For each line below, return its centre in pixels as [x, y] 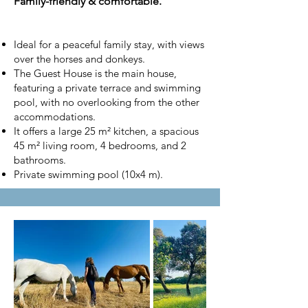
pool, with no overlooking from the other [107, 102]
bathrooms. [40, 160]
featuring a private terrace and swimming [107, 88]
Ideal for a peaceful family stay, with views [109, 44]
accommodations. [55, 117]
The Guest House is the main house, [95, 73]
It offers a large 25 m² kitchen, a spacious [106, 131]
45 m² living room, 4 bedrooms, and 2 [100, 145]
